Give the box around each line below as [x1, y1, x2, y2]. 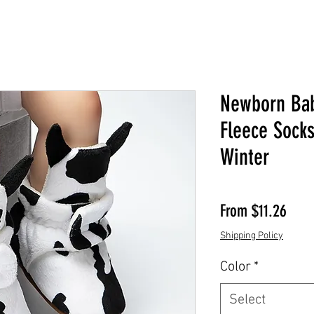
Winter [220, 143, 269, 170]
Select [229, 291, 266, 308]
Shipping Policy [220, 229, 283, 242]
